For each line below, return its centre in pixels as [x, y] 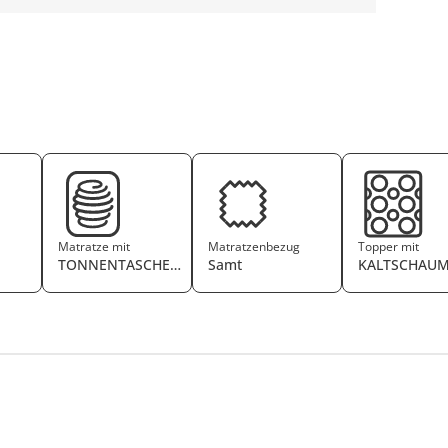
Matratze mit [94, 246]
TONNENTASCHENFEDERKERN [159, 264]
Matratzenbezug [254, 246]
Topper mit [389, 246]
